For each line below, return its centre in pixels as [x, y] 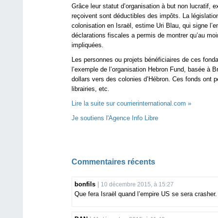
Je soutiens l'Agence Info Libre [115, 118]
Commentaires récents [113, 162]
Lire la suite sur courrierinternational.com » [131, 103]
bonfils [86, 184]
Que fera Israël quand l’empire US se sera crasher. [146, 194]
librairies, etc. [91, 89]
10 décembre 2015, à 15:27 [137, 184]
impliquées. [88, 45]
